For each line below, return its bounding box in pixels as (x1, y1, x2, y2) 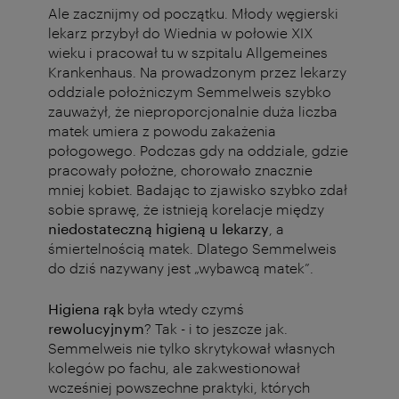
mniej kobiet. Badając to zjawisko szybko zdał (48, 181, 347, 199)
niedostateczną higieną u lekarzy (48, 220, 269, 238)
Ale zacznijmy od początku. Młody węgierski (48, 4, 338, 22)
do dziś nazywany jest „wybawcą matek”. (48, 259, 313, 277)
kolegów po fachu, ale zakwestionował (48, 359, 300, 377)
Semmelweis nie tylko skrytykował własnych (48, 339, 335, 357)
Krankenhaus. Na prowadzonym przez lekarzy (48, 63, 346, 81)
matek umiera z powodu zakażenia (48, 122, 276, 140)
